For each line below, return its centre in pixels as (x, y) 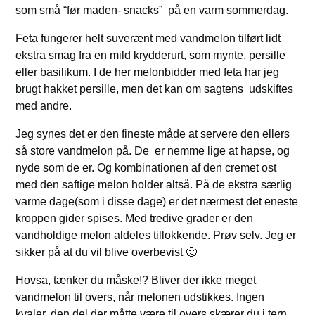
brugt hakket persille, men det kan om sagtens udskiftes (155, 89)
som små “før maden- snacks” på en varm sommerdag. (152, 10)
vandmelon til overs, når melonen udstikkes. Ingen (140, 297)
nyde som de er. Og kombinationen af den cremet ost (146, 168)
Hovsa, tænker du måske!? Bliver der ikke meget (136, 280)
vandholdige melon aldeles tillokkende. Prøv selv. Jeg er (156, 235)
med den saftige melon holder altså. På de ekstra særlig (154, 185)
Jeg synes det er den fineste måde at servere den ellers (153, 134)
